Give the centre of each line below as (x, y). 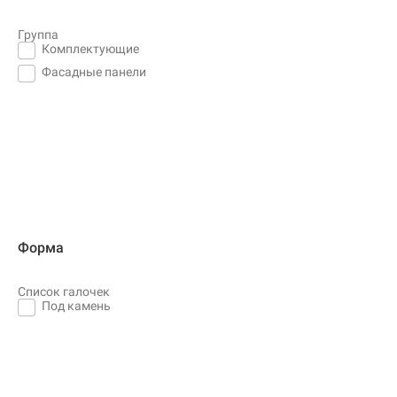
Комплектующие (90, 48)
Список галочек (64, 291)
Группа (38, 34)
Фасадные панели (94, 71)
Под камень (76, 305)
